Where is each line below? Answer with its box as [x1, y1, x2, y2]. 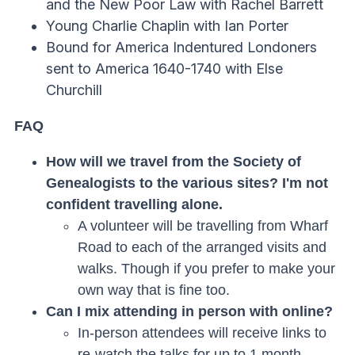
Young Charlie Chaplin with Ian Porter [46, 17, 288, 34]
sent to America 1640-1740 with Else [46, 60, 283, 77]
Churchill [46, 82, 102, 98]
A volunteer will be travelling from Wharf [78, 218, 328, 234]
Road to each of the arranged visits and [78, 239, 326, 255]
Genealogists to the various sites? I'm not [46, 175, 328, 191]
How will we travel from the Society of [46, 154, 301, 170]
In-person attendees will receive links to [78, 325, 326, 341]
